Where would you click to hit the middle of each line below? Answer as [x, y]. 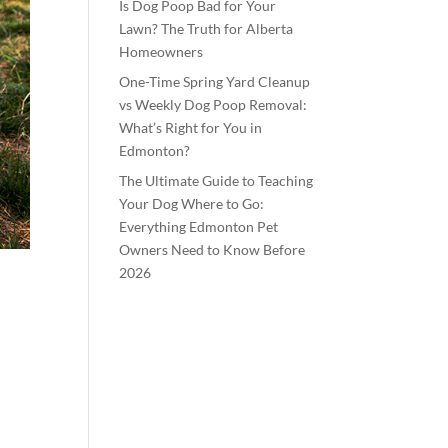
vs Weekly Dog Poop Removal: [213, 104]
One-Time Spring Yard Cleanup [215, 81]
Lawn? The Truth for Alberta [206, 28]
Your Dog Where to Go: [192, 203]
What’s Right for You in [191, 127]
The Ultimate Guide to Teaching [216, 180]
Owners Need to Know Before [212, 249]
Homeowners [161, 51]
